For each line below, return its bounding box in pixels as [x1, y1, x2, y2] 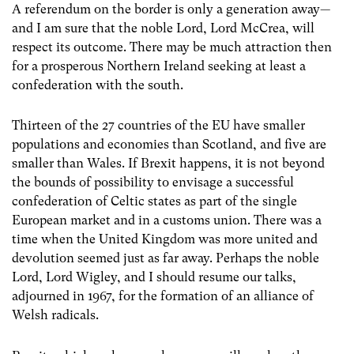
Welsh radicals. [12, 307, 99, 323]
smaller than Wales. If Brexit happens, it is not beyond [12, 156, 325, 171]
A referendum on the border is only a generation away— [12, 2, 330, 17]
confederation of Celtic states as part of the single [12, 194, 297, 209]
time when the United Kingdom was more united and [12, 232, 318, 247]
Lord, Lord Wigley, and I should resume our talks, [12, 269, 296, 285]
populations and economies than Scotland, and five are [12, 137, 326, 153]
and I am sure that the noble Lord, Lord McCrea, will [12, 21, 314, 36]
